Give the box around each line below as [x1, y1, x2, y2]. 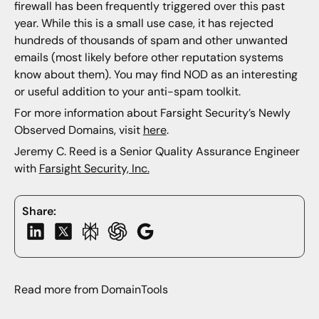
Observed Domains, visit [14, 122, 143, 138]
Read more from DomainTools [14, 282, 168, 298]
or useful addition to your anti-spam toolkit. [14, 83, 241, 99]
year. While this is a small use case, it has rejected [14, 15, 273, 31]
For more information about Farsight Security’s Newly [14, 105, 291, 121]
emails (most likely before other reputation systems [14, 49, 283, 65]
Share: [21, 204, 56, 219]
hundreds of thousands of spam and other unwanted [14, 32, 288, 48]
